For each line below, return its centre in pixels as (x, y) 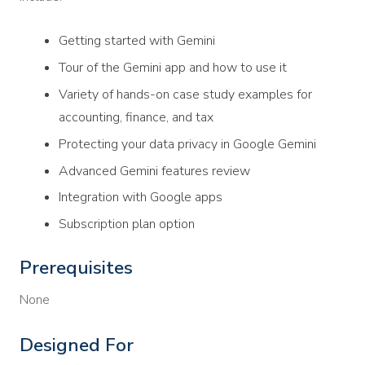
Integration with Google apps (141, 198)
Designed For (77, 345)
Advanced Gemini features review (154, 171)
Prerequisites (76, 268)
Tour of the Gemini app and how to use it (173, 68)
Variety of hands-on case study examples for (185, 94)
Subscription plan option (127, 224)
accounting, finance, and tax (136, 117)
